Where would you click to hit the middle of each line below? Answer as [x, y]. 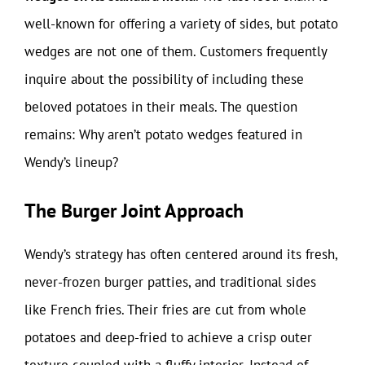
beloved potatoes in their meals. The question [161, 107]
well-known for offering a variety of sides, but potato [181, 24]
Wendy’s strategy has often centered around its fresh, [181, 254]
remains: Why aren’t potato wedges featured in [163, 134]
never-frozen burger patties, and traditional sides [170, 281]
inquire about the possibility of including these [164, 79]
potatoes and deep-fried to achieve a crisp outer [168, 337]
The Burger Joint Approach [134, 210]
